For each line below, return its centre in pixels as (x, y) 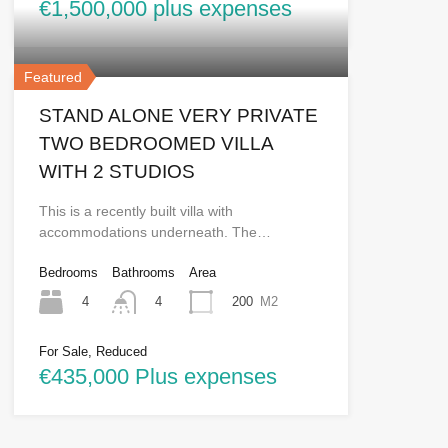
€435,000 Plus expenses (157, 377)
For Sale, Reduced (92, 352)
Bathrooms (143, 273)
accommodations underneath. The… (154, 232)
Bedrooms (68, 273)
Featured (52, 77)
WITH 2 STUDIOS (116, 172)
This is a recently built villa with (135, 211)
